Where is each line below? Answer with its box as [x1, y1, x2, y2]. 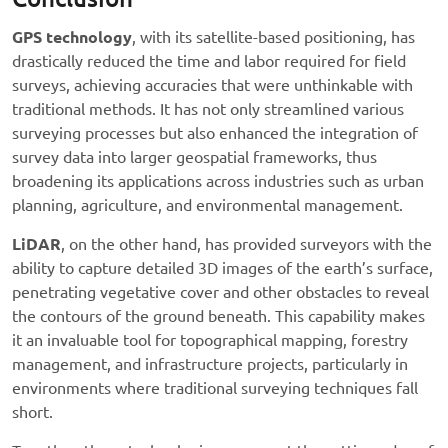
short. [12, 403, 53, 422]
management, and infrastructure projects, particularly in [12, 355, 408, 374]
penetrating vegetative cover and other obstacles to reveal [12, 283, 429, 302]
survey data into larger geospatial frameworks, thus [12, 148, 377, 167]
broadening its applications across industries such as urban [12, 172, 424, 191]
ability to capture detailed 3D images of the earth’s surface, [12, 259, 433, 278]
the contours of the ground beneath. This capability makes [12, 307, 425, 326]
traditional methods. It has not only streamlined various [12, 100, 404, 119]
